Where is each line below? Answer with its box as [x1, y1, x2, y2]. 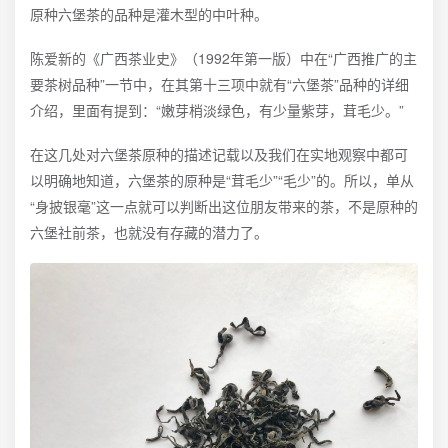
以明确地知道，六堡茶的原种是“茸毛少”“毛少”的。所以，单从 [30, 169, 414, 190]
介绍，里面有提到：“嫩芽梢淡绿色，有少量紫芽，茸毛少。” [30, 99, 404, 120]
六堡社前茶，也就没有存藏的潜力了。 [30, 221, 268, 242]
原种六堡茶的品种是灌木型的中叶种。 [30, 3, 268, 24]
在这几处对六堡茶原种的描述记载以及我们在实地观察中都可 [30, 143, 408, 164]
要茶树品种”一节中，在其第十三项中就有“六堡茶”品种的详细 [30, 73, 409, 94]
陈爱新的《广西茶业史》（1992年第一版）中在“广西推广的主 [30, 47, 417, 68]
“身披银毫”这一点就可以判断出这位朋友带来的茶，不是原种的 [30, 195, 418, 216]
